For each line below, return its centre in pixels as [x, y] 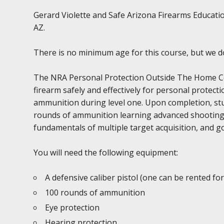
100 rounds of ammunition [95, 192]
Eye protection [72, 207]
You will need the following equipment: [106, 152]
